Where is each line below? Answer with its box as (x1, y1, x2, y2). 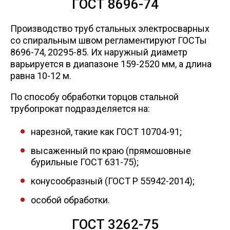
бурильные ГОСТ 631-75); (31, 156, 139, 167)
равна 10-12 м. (10, 70, 71, 81)
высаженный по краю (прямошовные (31, 145, 191, 156)
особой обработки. (31, 194, 110, 205)
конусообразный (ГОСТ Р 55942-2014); (31, 175, 195, 186)
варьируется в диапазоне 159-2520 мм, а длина (10, 58, 212, 69)
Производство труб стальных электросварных (10, 23, 209, 34)
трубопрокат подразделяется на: (10, 103, 150, 114)
